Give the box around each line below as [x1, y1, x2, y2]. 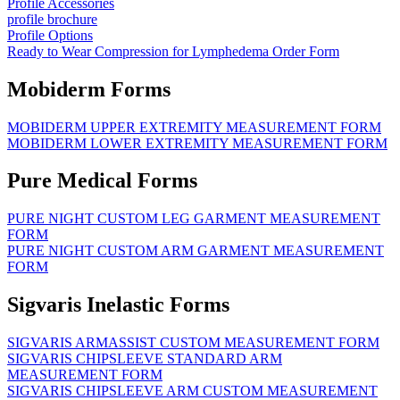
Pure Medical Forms [7, 169, 197, 193]
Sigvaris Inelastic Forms [7, 293, 229, 317]
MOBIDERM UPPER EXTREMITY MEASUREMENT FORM [7, 119, 381, 135]
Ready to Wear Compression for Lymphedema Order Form [7, 43, 339, 59]
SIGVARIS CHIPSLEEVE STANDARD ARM [7, 351, 282, 367]
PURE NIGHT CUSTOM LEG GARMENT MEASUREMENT [7, 211, 380, 227]
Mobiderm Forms [7, 77, 171, 101]
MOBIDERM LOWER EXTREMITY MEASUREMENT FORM [7, 135, 387, 151]
